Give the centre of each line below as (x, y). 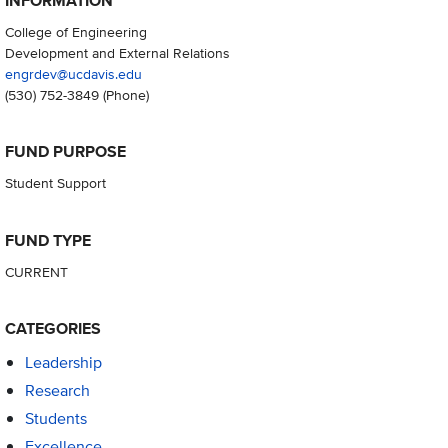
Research (57, 390)
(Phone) (123, 95)
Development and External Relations (117, 53)
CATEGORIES (52, 328)
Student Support (55, 183)
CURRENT (36, 271)
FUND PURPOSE (65, 152)
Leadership (63, 362)
